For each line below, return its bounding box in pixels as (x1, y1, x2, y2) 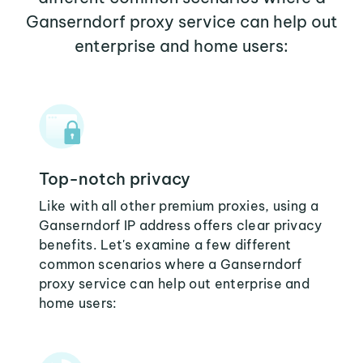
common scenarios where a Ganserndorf (39, 256, 302, 272)
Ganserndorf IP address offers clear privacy (39, 217, 322, 233)
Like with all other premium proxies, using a (39, 198, 319, 214)
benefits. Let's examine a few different (39, 237, 292, 253)
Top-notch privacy (39, 169, 190, 189)
